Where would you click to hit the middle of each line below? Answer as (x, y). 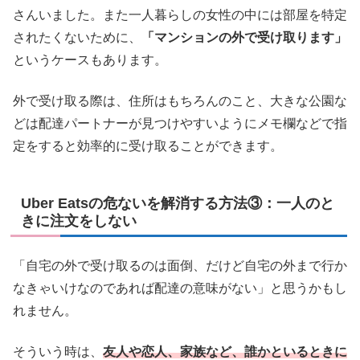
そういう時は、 (58, 351)
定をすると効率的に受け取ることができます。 (148, 145)
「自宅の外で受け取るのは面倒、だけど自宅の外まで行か (180, 266)
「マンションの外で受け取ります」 (244, 38)
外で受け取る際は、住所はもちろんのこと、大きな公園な (180, 100)
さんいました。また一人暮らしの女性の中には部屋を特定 (180, 15)
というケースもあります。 (90, 60)
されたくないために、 (77, 38)
